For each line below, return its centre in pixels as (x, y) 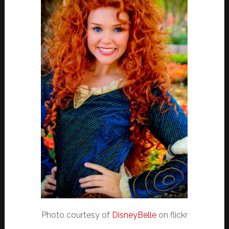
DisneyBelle (134, 215)
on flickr (172, 215)
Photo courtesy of (76, 215)
